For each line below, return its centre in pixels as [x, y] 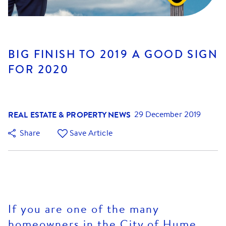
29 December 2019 [167, 115]
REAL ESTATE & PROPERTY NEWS [69, 115]
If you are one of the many [83, 209]
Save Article [91, 133]
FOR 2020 [39, 69]
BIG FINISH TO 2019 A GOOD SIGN [113, 54]
